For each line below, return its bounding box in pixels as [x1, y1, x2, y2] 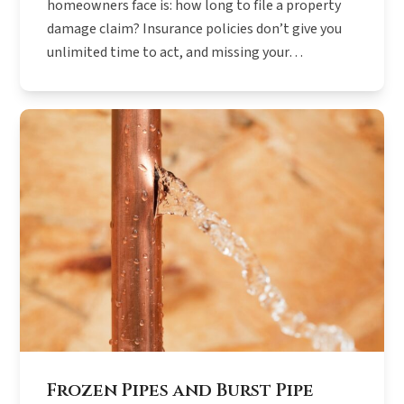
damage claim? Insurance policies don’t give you [47, 18, 343, 39]
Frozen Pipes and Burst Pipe [47, 378, 315, 402]
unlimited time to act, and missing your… [47, 41, 304, 62]
